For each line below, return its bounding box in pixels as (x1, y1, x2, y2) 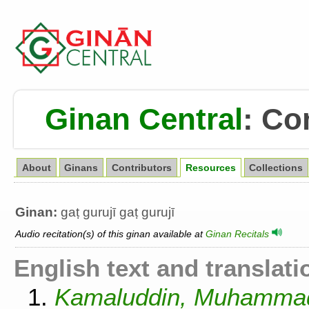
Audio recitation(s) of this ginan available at (15, 228, 206, 240)
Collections (249, 162, 303, 173)
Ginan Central (45, 101, 243, 136)
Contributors (112, 162, 172, 173)
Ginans (64, 162, 99, 173)
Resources (185, 162, 236, 173)
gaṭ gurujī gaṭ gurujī (57, 204, 175, 219)
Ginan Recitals (206, 228, 272, 240)
